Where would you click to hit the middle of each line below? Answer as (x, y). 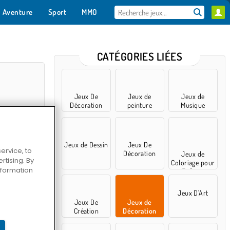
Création (86, 211)
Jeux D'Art (193, 193)
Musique (193, 105)
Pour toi (85, 37)
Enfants (193, 171)
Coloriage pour (193, 162)
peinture (140, 105)
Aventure (17, 12)
